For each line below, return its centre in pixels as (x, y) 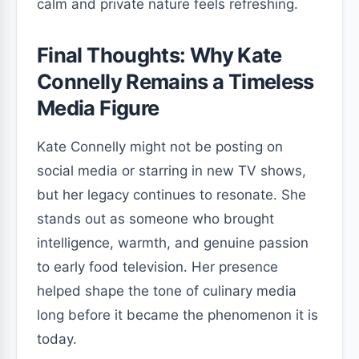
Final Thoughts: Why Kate (159, 54)
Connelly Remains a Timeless (175, 81)
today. (57, 339)
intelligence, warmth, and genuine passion (173, 242)
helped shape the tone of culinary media (167, 290)
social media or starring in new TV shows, (171, 170)
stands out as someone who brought (155, 218)
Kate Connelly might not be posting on (160, 146)
